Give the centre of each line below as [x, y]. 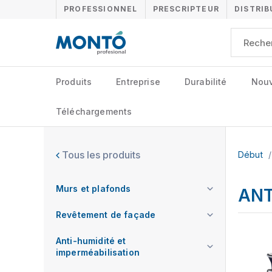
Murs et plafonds [93, 189]
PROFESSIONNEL [101, 9]
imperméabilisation [98, 252]
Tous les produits [100, 155]
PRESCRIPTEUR [186, 9]
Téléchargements [94, 111]
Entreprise [138, 82]
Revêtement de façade [106, 215]
